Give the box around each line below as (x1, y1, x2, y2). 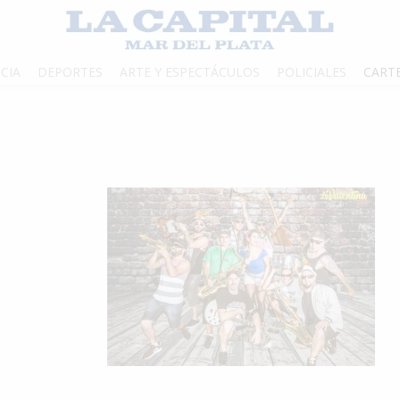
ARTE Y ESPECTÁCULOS (120, 63, 260, 81)
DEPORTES (37, 63, 103, 81)
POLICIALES (277, 63, 346, 81)
